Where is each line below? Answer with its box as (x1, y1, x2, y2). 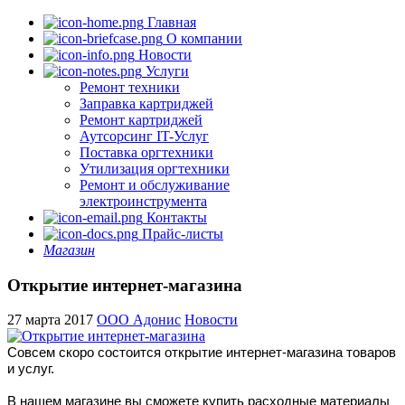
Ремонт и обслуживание (80, 177, 230, 193)
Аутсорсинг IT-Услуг (80, 128, 209, 144)
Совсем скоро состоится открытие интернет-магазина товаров (7, 344, 396, 361)
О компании (163, 31, 242, 46)
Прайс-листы (138, 226, 223, 241)
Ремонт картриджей (80, 112, 202, 127)
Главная (144, 14, 196, 30)
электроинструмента (80, 193, 207, 209)
